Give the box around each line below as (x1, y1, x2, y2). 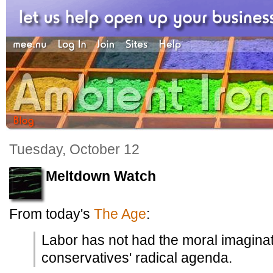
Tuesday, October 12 (9, 141, 140, 157)
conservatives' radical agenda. (41, 250, 232, 266)
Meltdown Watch (46, 168, 156, 184)
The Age (94, 206, 146, 222)
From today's (9, 206, 94, 222)
